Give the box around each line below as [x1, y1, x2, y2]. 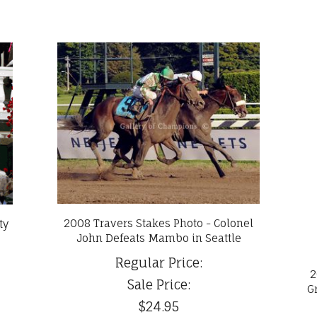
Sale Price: [127, 276, 190, 292]
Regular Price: [115, 254, 202, 270]
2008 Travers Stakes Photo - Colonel [64, 216, 253, 230]
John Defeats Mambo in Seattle [76, 231, 241, 245]
